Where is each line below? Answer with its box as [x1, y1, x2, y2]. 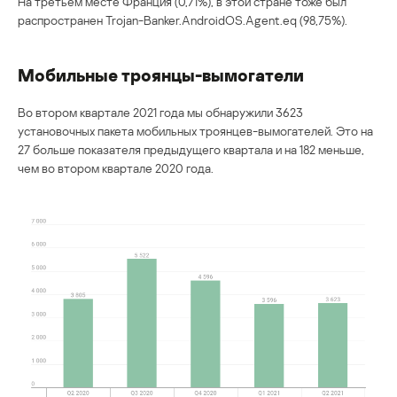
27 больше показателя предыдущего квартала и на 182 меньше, [18, 142, 364, 158]
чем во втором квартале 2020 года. [18, 160, 214, 176]
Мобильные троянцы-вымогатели [18, 64, 304, 86]
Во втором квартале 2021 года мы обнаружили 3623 [18, 105, 303, 121]
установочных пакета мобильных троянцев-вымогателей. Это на [18, 123, 373, 139]
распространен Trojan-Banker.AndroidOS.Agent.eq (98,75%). [18, 12, 347, 28]
